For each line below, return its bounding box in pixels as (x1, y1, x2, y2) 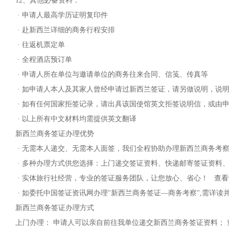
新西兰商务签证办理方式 (15, 204, 94, 212)
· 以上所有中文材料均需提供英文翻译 (15, 115, 136, 123)
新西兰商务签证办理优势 (15, 130, 94, 138)
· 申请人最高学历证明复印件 (15, 11, 108, 19)
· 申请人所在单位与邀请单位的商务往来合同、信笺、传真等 (15, 71, 208, 78)
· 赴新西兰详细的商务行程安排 (15, 26, 115, 34)
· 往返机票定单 (15, 41, 65, 49)
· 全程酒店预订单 (15, 56, 72, 63)
